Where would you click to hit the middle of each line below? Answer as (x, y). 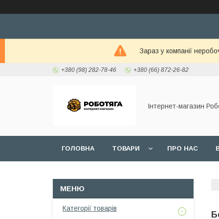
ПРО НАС (183, 148)
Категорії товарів (90, 208)
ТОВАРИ (126, 148)
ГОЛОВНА (78, 148)
